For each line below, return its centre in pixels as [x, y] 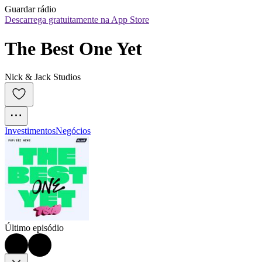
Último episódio [34, 228]
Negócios [73, 131]
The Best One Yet [73, 48]
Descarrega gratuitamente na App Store [77, 20]
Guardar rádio [30, 9]
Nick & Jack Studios [43, 77]
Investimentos [30, 131]
